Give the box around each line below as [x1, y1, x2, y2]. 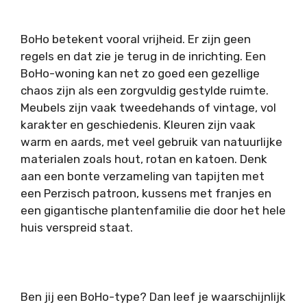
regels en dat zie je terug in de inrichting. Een [21, 49, 266, 64]
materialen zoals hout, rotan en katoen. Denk [21, 152, 267, 167]
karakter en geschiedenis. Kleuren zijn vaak [21, 118, 256, 132]
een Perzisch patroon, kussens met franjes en [21, 186, 271, 201]
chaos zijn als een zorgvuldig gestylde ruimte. [21, 84, 269, 98]
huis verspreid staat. [21, 221, 133, 235]
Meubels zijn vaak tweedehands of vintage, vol [21, 101, 276, 115]
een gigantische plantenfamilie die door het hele [21, 204, 286, 218]
